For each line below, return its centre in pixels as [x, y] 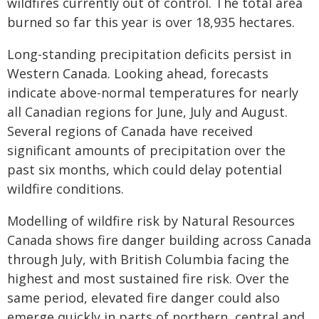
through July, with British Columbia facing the [148, 259]
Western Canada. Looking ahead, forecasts [138, 73]
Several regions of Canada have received [130, 131]
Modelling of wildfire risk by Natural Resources [151, 221]
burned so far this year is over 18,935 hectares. [151, 22]
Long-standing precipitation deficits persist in [149, 54]
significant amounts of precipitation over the [146, 150]
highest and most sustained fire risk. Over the [148, 278]
